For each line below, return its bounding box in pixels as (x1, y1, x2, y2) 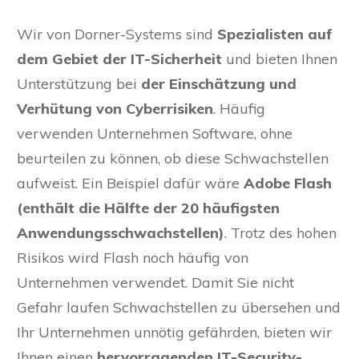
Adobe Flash (244, 174, 332, 193)
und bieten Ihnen (222, 50, 337, 69)
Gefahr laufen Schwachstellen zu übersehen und (17, 298, 341, 317)
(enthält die (17, 199, 104, 218)
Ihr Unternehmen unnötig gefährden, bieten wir (17, 323, 332, 342)
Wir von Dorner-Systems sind (17, 25, 217, 44)
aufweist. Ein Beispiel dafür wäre (17, 174, 244, 193)
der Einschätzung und (141, 75, 296, 94)
